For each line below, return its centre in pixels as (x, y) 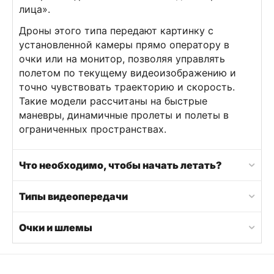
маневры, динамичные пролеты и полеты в (124, 115)
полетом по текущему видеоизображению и (128, 73)
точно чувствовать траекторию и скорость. (127, 87)
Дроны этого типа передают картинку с (116, 31)
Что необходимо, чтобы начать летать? (120, 165)
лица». (35, 9)
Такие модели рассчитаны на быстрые (113, 101)
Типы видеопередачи (73, 196)
